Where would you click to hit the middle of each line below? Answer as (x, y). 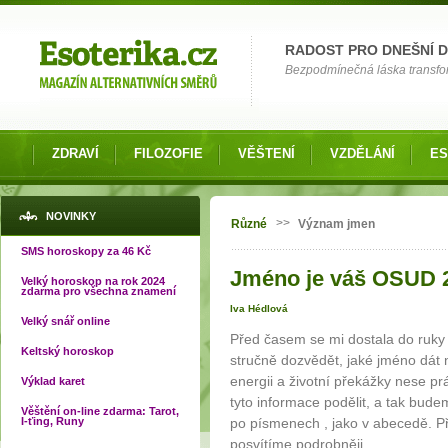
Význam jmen (336, 224)
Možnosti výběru (65, 14)
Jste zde (265, 214)
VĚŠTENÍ (266, 153)
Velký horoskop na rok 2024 (93, 281)
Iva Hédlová (259, 309)
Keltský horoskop (67, 351)
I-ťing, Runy (52, 421)
